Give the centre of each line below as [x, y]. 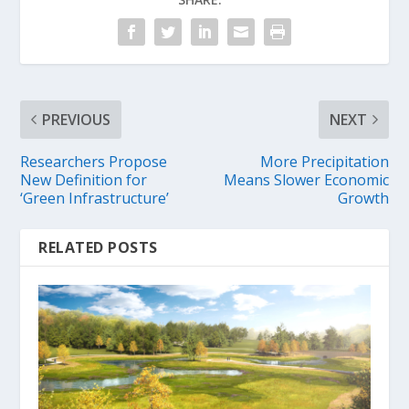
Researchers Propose [94, 161]
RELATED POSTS [98, 247]
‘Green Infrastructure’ [95, 198]
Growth [363, 198]
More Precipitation [324, 161]
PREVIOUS [77, 119]
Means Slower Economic [306, 179]
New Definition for [84, 179]
